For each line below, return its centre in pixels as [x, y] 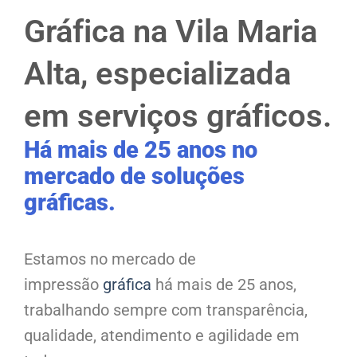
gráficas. [70, 203]
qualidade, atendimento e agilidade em [162, 335]
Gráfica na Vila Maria [171, 32]
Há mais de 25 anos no [141, 150]
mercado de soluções [134, 177]
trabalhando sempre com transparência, [166, 310]
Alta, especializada [157, 74]
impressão [63, 284]
